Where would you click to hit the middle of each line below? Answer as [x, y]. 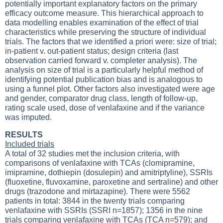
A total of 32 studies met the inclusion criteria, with [92, 154]
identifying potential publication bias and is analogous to [104, 79]
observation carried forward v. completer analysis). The [101, 60]
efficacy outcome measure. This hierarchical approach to [104, 13]
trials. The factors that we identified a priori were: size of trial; [111, 42]
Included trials [30, 144]
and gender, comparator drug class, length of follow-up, [101, 98]
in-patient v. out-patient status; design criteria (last [92, 51]
